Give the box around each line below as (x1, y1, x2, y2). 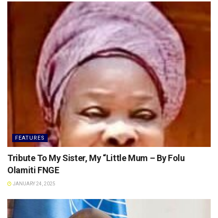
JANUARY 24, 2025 (12, 181, 55, 186)
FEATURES (15, 134, 45, 141)
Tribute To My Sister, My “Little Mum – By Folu (7, 152, 185, 163)
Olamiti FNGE (7, 164, 59, 175)
